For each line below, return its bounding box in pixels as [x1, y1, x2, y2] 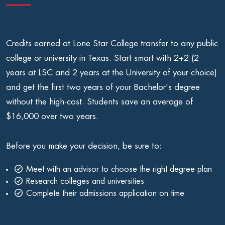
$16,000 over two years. [6, 112, 98, 121]
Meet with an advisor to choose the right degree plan [24, 165, 212, 174]
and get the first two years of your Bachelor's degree [6, 83, 200, 92]
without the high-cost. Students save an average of [6, 97, 193, 106]
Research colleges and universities [24, 177, 144, 186]
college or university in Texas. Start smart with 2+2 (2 [6, 54, 199, 63]
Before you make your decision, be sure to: [6, 142, 162, 151]
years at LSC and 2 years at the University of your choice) [6, 68, 217, 77]
